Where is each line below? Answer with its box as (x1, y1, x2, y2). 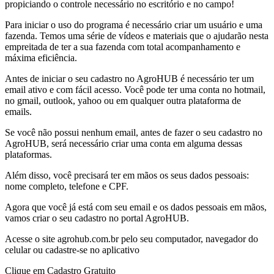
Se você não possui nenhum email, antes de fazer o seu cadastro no (5, 127, 262, 138)
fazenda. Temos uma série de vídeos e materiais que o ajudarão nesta (5, 30, 268, 41)
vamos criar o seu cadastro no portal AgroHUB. (5, 212, 189, 223)
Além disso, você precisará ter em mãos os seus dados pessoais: (5, 169, 249, 180)
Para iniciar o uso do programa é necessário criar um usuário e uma (5, 19, 262, 30)
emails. (5, 106, 32, 117)
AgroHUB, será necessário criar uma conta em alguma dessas (5, 138, 242, 149)
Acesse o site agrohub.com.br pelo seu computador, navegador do (5, 233, 258, 244)
